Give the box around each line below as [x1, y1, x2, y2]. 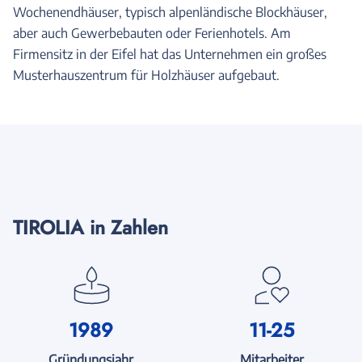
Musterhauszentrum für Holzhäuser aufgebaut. [13, 67, 280, 83]
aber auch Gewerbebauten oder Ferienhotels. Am [13, 25, 291, 41]
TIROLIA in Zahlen [13, 213, 168, 242]
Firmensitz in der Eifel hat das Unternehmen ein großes [13, 46, 326, 62]
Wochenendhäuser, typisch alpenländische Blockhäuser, [13, 4, 327, 20]
